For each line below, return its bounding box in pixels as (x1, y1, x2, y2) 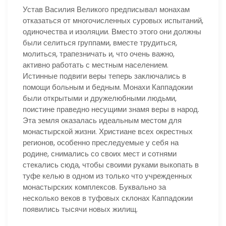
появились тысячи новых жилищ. (23, 204, 138, 214)
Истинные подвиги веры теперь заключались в (23, 71, 186, 81)
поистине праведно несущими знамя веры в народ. (23, 104, 199, 115)
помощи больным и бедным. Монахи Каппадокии (23, 82, 193, 92)
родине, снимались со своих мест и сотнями (23, 148, 177, 159)
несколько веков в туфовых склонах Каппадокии (23, 193, 193, 203)
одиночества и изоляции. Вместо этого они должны (23, 26, 201, 37)
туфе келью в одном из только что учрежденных (23, 171, 192, 181)
